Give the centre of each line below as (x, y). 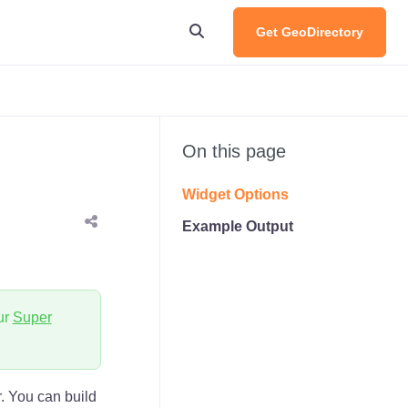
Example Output (238, 226)
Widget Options (235, 194)
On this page (234, 151)
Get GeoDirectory (310, 32)
